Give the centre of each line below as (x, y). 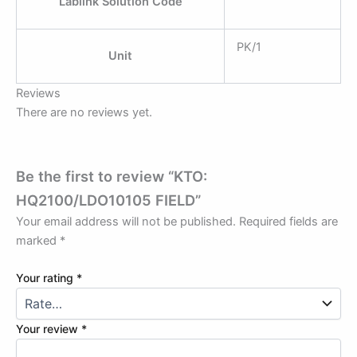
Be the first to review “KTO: (112, 176)
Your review (49, 329)
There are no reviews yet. (84, 113)
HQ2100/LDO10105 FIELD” (108, 200)
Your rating (46, 278)
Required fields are (288, 221)
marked (38, 240)
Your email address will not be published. (126, 221)
